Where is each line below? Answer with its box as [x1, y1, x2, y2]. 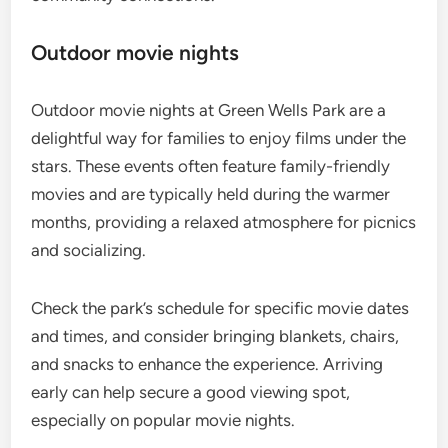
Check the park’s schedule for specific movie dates [31, 298, 410, 319]
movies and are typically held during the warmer [31, 184, 391, 205]
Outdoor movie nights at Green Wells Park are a [31, 100, 387, 121]
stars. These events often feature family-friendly [31, 156, 391, 177]
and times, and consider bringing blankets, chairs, [31, 326, 400, 347]
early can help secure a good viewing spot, [31, 382, 351, 403]
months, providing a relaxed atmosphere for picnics [31, 212, 417, 233]
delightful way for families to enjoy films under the [31, 128, 407, 149]
